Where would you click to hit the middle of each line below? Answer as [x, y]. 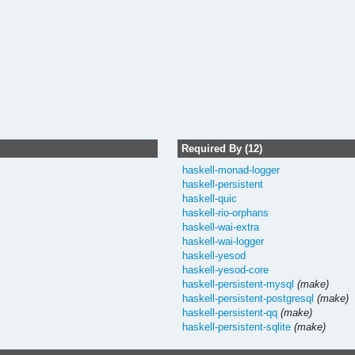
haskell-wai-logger [223, 241]
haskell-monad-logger [231, 170]
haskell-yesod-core [226, 269]
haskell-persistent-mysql [239, 284]
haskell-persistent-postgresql [248, 298]
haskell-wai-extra [221, 227]
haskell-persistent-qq [230, 312]
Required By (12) [221, 148]
